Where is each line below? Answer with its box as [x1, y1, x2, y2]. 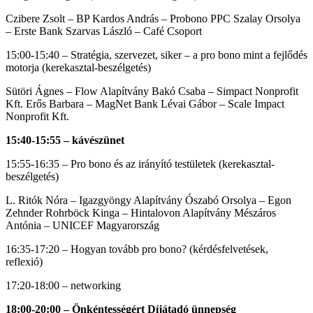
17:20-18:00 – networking [6, 279, 121, 291]
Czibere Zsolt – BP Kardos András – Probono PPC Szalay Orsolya [6, 13, 300, 24]
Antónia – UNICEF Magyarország [6, 219, 159, 231]
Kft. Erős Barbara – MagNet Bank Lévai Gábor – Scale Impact [6, 98, 284, 110]
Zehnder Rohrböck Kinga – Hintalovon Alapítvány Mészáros [6, 207, 276, 219]
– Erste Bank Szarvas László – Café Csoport [6, 25, 202, 37]
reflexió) [6, 256, 43, 268]
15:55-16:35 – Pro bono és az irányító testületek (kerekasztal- [6, 158, 275, 170]
